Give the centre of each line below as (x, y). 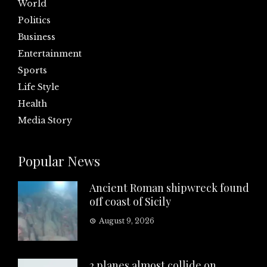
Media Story (45, 121)
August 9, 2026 (127, 221)
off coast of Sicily (130, 202)
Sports (32, 71)
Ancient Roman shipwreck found (169, 188)
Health (32, 104)
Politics (34, 21)
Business (37, 37)
